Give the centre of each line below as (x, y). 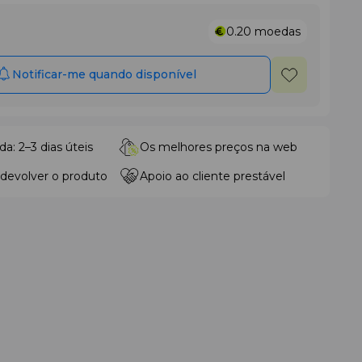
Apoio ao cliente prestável (213, 176)
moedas (278, 32)
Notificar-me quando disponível (104, 74)
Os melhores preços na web (219, 147)
